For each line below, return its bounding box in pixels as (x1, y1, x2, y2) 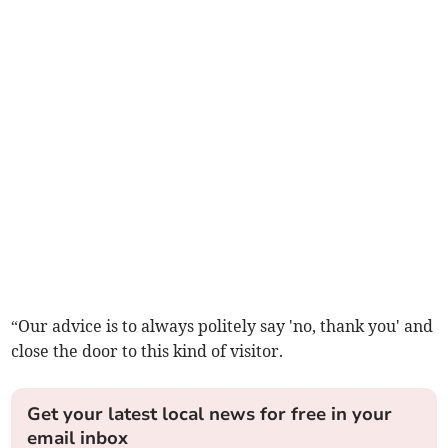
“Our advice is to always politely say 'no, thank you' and (11, 316, 434, 337)
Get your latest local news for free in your (27, 402, 393, 427)
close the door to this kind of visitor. (11, 341, 284, 362)
